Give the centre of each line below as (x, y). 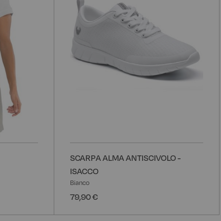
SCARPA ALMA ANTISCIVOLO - (125, 157)
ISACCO (84, 171)
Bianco (80, 182)
